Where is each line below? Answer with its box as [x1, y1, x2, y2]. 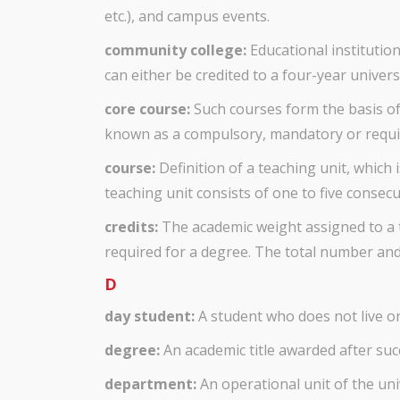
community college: [104, 40, 246, 60]
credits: [104, 217, 158, 237]
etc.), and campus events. [104, 6, 270, 26]
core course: [104, 99, 190, 119]
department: [104, 374, 196, 394]
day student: [104, 306, 195, 326]
